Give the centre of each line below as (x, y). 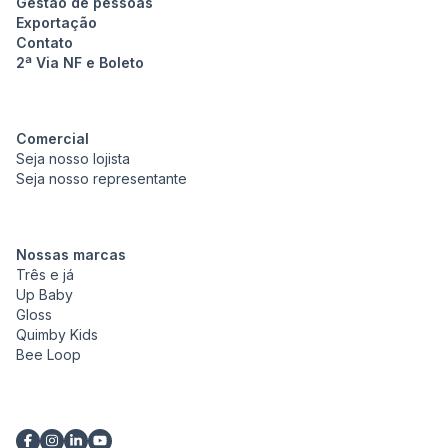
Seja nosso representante (101, 178)
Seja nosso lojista (73, 158)
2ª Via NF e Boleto (80, 62)
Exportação (56, 22)
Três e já (45, 274)
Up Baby (44, 294)
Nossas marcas (71, 254)
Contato (44, 42)
